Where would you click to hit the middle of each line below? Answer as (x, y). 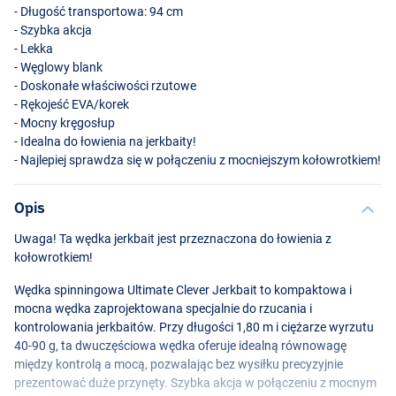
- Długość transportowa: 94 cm (99, 11)
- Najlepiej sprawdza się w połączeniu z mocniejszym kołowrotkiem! (198, 160)
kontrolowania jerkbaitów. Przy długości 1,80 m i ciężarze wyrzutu (194, 327)
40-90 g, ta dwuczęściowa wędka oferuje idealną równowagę (180, 345)
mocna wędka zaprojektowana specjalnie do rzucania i (163, 308)
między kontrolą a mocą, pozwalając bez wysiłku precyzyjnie (179, 364)
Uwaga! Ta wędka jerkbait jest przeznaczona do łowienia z (173, 238)
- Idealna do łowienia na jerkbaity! (105, 141)
